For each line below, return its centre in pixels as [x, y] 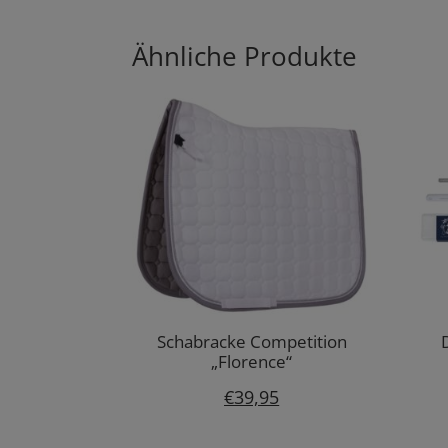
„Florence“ [252, 362]
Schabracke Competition [251, 342]
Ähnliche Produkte [244, 55]
